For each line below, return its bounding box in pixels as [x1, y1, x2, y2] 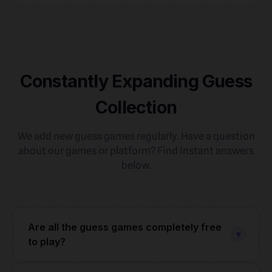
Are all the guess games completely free [28, 221, 222, 233]
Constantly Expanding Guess [19, 70, 253, 92]
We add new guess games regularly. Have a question [17, 130, 255, 142]
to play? [28, 236, 66, 248]
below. [121, 159, 151, 171]
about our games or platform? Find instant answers [18, 144, 254, 157]
